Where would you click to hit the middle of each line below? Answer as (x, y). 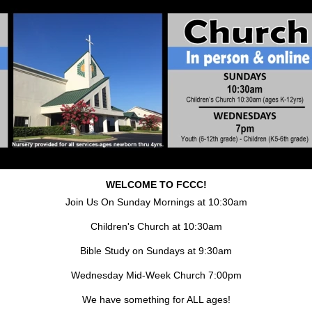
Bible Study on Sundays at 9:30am (156, 251)
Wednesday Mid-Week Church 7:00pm (156, 275)
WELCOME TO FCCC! (156, 185)
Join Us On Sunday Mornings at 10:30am (156, 202)
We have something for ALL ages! (156, 299)
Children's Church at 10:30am (156, 226)
